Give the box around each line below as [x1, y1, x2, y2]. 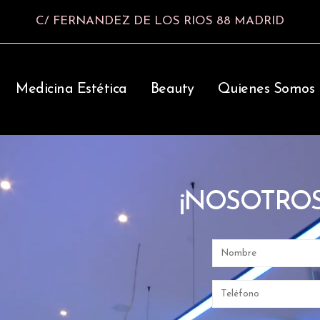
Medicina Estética [16, 82, 127, 97]
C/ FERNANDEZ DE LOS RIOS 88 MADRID [36, 15, 284, 27]
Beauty [150, 82, 194, 97]
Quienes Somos [217, 82, 314, 97]
